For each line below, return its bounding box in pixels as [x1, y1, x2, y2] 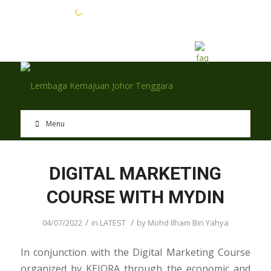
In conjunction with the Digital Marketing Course [20, 245, 251, 259]
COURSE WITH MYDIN [46, 186, 224, 207]
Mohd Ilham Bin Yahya [147, 217, 229, 228]
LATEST [99, 217, 126, 228]
